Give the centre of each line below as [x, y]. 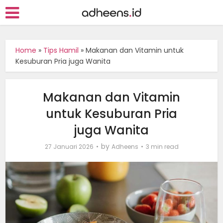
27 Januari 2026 [69, 147]
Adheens [125, 147]
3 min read [162, 147]
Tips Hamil [61, 50]
